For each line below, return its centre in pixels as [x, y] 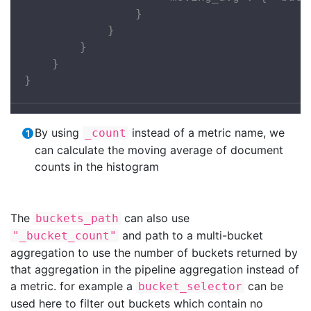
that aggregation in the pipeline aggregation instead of [155, 269]
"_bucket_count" [65, 235]
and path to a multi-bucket [191, 235]
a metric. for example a [73, 286]
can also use [155, 218]
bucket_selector [190, 286]
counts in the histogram [97, 166]
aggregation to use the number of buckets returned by [154, 252]
